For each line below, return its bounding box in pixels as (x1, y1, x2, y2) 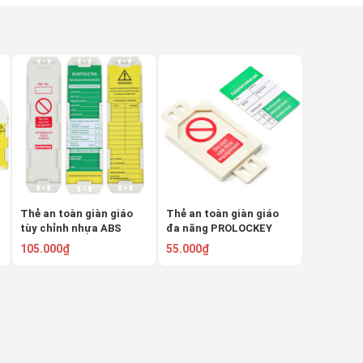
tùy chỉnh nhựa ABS (20, 221, 122, 234)
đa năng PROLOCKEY (166, 221, 272, 234)
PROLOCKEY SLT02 (20, 236, 117, 249)
